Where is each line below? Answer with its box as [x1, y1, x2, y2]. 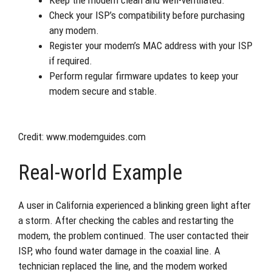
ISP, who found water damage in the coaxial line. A [18, 244, 220, 257]
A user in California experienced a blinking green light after [18, 199, 251, 211]
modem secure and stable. [49, 84, 157, 97]
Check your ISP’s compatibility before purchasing [49, 8, 245, 21]
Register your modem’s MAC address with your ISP [49, 39, 253, 52]
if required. [49, 54, 92, 67]
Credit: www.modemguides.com [18, 131, 146, 143]
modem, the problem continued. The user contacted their [18, 229, 249, 242]
